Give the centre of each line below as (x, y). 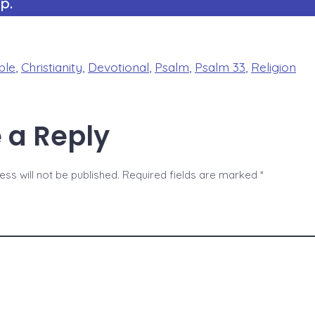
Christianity (52, 66)
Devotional (118, 66)
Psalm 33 (220, 66)
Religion (274, 66)
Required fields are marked (191, 175)
